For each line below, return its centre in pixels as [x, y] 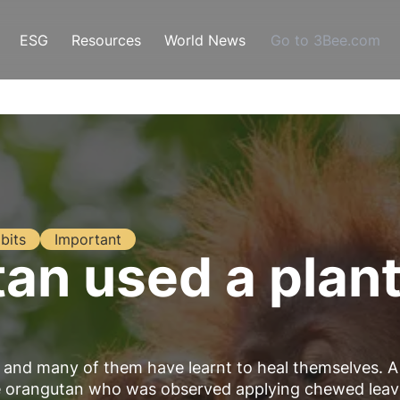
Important [88, 239]
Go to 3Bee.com [325, 40]
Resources [106, 40]
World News [205, 40]
